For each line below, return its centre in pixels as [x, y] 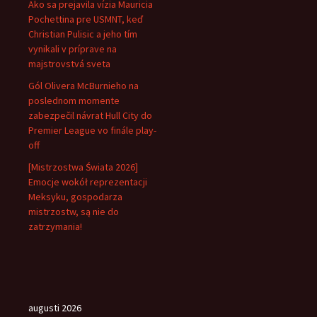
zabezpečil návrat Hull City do [90, 115]
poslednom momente [74, 100]
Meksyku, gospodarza [75, 197]
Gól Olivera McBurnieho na [83, 86]
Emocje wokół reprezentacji [88, 182]
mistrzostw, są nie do [74, 212]
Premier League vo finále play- [92, 130]
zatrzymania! [55, 226]
